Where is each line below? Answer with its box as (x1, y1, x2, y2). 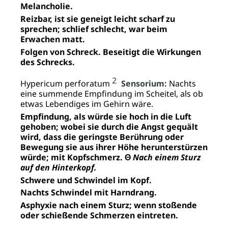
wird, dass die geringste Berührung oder (20, 131, 184, 142)
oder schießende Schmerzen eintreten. (20, 210, 178, 221)
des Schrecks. (20, 56, 75, 68)
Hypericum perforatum (20, 78, 112, 89)
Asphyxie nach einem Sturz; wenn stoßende (20, 199, 197, 211)
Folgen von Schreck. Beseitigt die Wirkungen (20, 46, 201, 58)
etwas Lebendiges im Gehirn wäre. (20, 98, 153, 109)
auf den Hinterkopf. (20, 161, 97, 173)
